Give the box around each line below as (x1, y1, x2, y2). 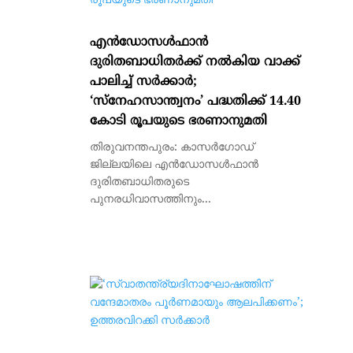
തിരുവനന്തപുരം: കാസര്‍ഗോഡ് (89, 141, 254, 155)
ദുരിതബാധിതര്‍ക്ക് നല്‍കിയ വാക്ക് (89, 54, 300, 71)
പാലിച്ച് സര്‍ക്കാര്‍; (89, 74, 197, 91)
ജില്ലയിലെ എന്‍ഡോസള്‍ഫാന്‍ (89, 158, 258, 173)
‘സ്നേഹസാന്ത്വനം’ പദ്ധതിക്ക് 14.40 (89, 94, 301, 110)
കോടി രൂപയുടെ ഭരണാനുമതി (89, 113, 267, 130)
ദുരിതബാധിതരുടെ (89, 176, 189, 190)
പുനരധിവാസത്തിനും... (89, 193, 211, 207)
